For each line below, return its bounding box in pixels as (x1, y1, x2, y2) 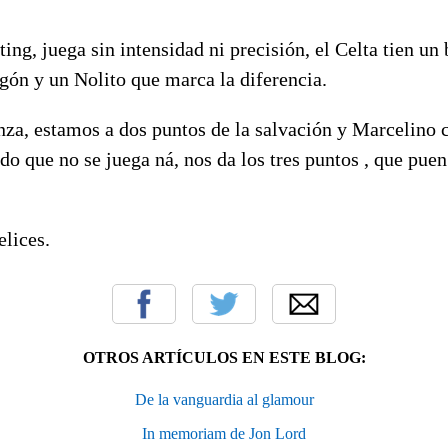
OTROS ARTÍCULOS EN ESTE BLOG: (82, 348, 366, 366)
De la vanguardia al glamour (134, 390, 314, 408)
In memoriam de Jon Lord (142, 424, 306, 442)
